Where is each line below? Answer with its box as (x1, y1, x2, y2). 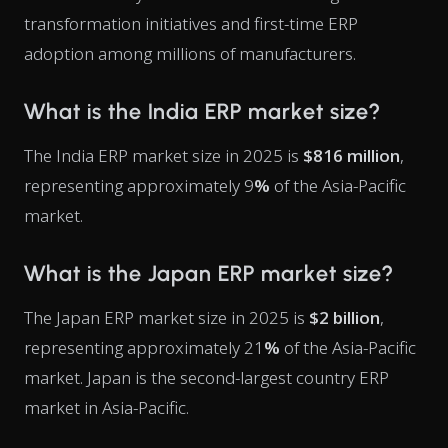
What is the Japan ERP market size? (24, 260, 393, 287)
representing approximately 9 (24, 174, 254, 197)
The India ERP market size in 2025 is (24, 144, 303, 167)
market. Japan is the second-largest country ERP (24, 366, 389, 389)
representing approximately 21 (24, 336, 264, 359)
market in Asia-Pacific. (24, 396, 189, 419)
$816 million (303, 144, 400, 167)
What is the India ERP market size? (24, 98, 380, 125)
